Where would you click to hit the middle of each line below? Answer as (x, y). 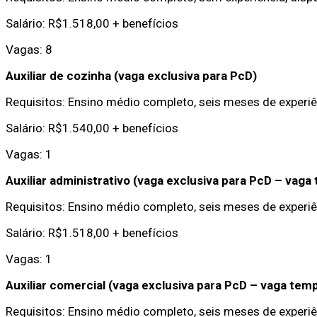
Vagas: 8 (29, 49)
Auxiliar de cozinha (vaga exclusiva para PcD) (131, 75)
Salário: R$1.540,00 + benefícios (92, 128)
